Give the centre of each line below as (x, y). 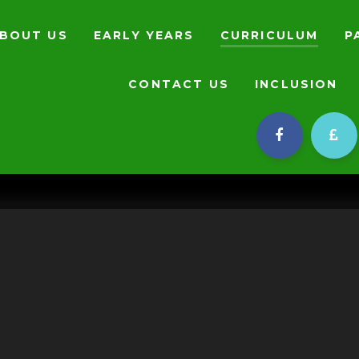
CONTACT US (179, 84)
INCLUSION (296, 84)
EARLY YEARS (144, 35)
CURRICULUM (269, 35)
